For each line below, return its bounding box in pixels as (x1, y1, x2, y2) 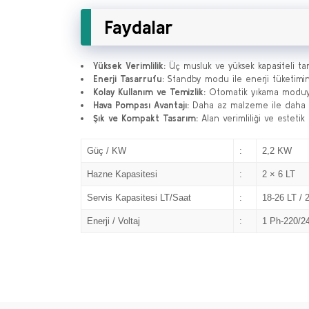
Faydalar (105, 16, 173, 38)
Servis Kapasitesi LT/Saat (86, 192, 191, 203)
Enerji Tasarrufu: (93, 74, 164, 84)
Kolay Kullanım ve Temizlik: (93, 87, 206, 97)
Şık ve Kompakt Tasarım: (93, 113, 198, 123)
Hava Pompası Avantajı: (93, 100, 189, 110)
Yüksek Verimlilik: (93, 61, 166, 71)
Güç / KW (86, 146, 126, 156)
